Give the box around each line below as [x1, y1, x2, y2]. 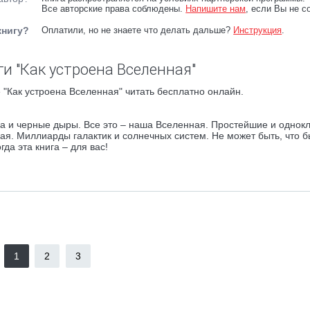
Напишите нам [185, 3, 246, 14]
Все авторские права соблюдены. [42, 3, 186, 14]
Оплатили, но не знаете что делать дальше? [42, 25, 234, 35]
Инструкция [233, 25, 282, 35]
